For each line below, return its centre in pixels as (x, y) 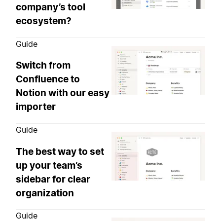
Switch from (43, 66)
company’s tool (51, 7)
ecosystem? (44, 21)
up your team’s (49, 165)
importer (36, 107)
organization (45, 193)
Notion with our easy (63, 93)
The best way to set (60, 151)
